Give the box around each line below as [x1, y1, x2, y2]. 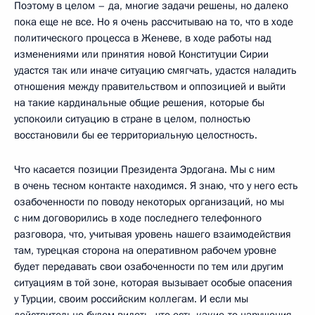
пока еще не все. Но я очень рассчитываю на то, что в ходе [14, 14, 293, 29]
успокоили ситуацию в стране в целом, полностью [14, 111, 250, 126]
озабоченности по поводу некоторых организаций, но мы [14, 194, 284, 209]
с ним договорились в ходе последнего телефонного [14, 210, 262, 225]
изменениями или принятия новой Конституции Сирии [14, 46, 269, 61]
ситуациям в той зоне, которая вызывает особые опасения [14, 275, 292, 290]
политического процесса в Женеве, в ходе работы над [14, 30, 271, 45]
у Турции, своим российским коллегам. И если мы [14, 291, 248, 306]
